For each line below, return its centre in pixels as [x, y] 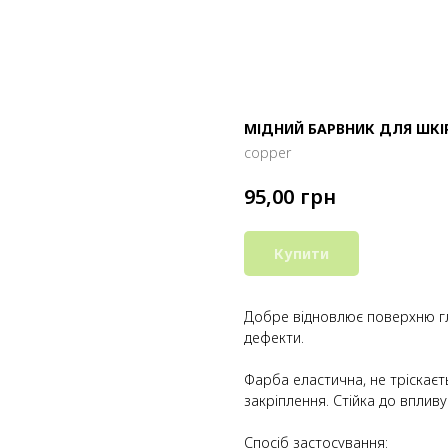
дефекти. [274, 337]
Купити [301, 253]
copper [267, 152]
